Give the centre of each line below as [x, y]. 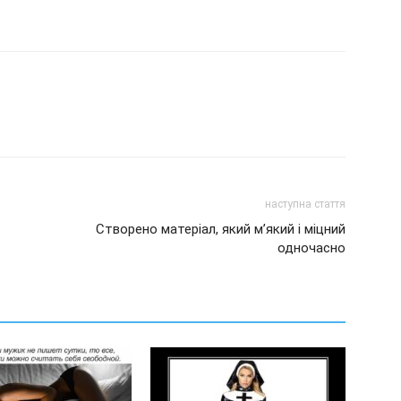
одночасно [311, 247]
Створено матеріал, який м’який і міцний [221, 229]
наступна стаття [305, 204]
